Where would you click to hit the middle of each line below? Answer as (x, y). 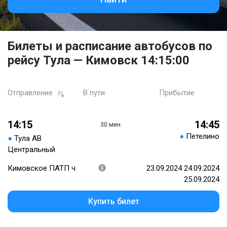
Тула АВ (28, 139)
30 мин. (111, 125)
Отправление (30, 93)
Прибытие (177, 93)
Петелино (202, 137)
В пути (94, 93)
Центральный (31, 150)
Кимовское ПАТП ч (42, 168)
